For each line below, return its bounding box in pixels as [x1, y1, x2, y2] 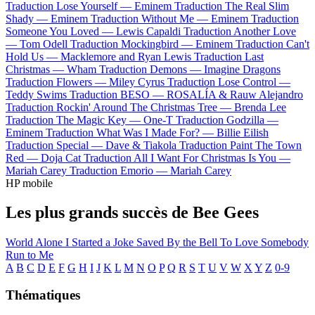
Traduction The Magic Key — [6, 113, 143, 126]
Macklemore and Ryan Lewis [60, 50, 191, 63]
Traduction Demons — [99, 63, 204, 75]
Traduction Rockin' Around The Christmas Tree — [6, 101, 234, 113]
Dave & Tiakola [105, 139, 176, 151]
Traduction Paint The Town [179, 139, 302, 151]
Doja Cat [41, 151, 81, 164]
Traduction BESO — [70, 88, 167, 101]
